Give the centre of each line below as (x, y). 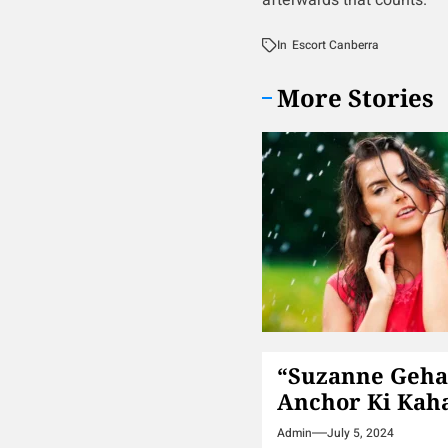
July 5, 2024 (360, 433)
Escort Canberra (335, 45)
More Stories (355, 97)
